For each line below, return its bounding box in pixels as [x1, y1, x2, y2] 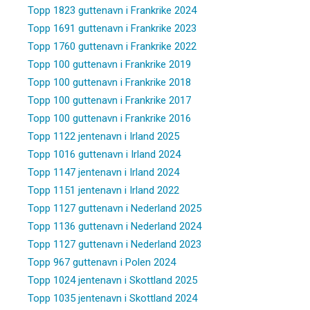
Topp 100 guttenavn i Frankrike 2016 [28, 111, 191, 125]
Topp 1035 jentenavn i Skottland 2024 [28, 291, 197, 304]
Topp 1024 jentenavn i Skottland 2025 [28, 273, 197, 286]
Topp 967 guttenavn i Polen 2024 [28, 255, 176, 268]
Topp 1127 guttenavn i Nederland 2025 [28, 201, 201, 215]
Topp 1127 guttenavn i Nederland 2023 [28, 237, 201, 250]
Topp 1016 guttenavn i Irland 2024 [28, 147, 181, 161]
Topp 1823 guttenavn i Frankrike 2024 [28, 3, 197, 17]
